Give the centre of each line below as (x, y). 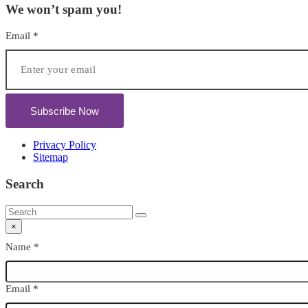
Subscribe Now (65, 111)
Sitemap (51, 157)
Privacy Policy (65, 145)
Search (25, 184)
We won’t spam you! (64, 9)
